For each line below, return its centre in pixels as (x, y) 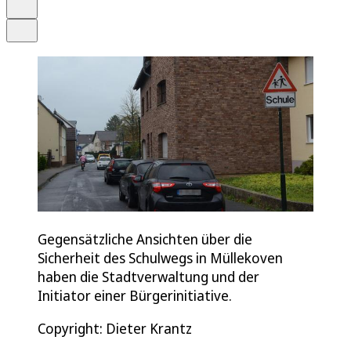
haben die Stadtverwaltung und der (148, 276)
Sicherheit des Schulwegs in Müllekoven (160, 257)
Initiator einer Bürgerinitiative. (135, 295)
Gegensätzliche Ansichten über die (145, 239)
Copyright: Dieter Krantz (115, 328)
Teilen (34, 25)
